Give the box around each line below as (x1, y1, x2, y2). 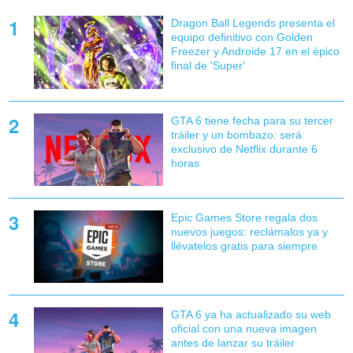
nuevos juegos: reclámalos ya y (170, 225, 328, 238)
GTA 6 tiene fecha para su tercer (170, 113, 333, 127)
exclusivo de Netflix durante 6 (170, 142, 318, 155)
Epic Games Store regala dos (170, 210, 318, 224)
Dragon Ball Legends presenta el (170, 17, 335, 30)
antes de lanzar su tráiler (170, 336, 295, 349)
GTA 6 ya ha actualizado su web (170, 307, 331, 321)
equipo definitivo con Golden (170, 31, 313, 44)
